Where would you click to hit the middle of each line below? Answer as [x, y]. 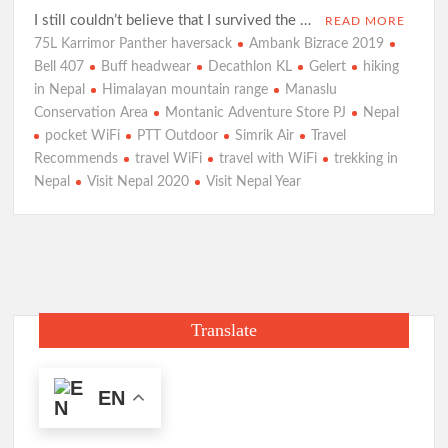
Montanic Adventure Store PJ [256, 112]
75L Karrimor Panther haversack [133, 43]
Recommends [76, 158]
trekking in [366, 158]
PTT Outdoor [178, 135]
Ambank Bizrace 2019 [317, 43]
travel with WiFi [268, 158]
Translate [223, 329]
